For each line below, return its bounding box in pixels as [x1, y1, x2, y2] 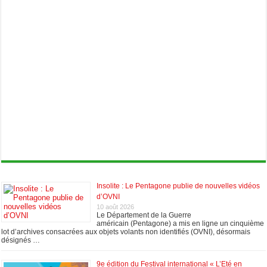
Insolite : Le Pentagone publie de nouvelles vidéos [97, 181, 260, 190]
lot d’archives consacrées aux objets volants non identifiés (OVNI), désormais [1, 227, 251, 236]
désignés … [1, 235, 41, 244]
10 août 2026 [97, 203, 135, 210]
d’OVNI [97, 192, 120, 201]
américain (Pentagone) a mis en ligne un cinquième [97, 219, 265, 228]
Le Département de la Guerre [97, 210, 192, 219]
